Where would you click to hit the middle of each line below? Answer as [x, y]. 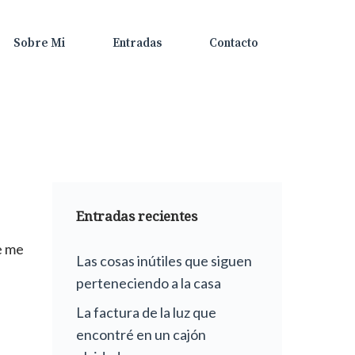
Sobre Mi [39, 44]
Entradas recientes [137, 216]
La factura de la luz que [146, 313]
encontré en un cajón [141, 335]
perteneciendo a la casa [149, 283]
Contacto [234, 44]
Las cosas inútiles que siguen [164, 261]
